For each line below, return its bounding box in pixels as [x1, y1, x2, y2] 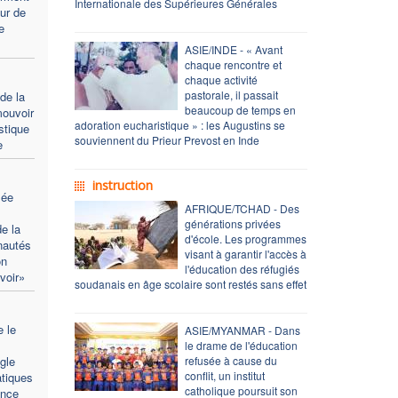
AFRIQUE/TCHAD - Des [184, 200, 299, 216]
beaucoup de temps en [184, 101, 296, 117]
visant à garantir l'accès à [184, 245, 306, 261]
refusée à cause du [184, 352, 277, 368]
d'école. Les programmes [184, 230, 306, 246]
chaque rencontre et [184, 56, 282, 72]
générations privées [184, 215, 281, 231]
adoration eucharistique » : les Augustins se [74, 116, 285, 132]
